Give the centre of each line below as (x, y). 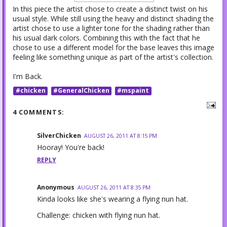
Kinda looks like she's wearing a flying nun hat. (112, 199)
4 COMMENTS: (38, 112)
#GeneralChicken (81, 91)
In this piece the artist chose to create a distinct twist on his (110, 9)
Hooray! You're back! (70, 147)
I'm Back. (27, 77)
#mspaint (133, 91)
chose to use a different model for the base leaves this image (113, 48)
